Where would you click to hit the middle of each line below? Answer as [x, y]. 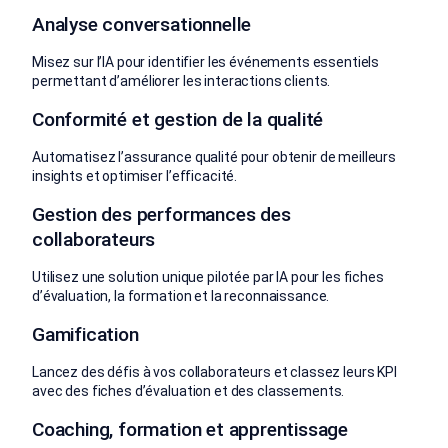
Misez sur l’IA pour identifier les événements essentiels [206, 61]
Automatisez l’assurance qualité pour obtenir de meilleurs [214, 156]
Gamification [85, 334]
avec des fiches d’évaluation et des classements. [188, 390]
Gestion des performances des [161, 214]
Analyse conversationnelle [142, 24]
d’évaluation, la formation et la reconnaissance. [181, 295]
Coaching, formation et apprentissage [190, 429]
